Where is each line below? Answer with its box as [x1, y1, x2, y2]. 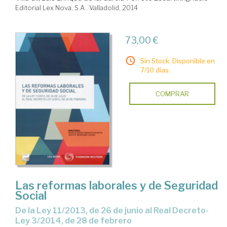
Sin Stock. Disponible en [140, 56, 215, 65]
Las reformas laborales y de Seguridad [15, 179, 218, 193]
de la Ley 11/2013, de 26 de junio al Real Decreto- [15, 206, 21, 216]
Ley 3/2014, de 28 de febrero [15, 216, 132, 226]
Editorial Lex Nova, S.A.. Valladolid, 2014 [15, 3, 138, 12]
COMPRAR [155, 89, 189, 98]
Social [15, 189, 47, 203]
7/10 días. [140, 65, 170, 74]
